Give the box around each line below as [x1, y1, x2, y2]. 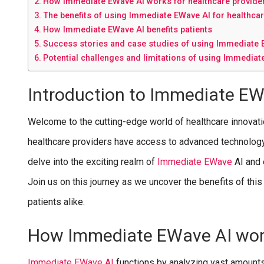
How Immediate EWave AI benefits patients [42, 24, 212, 35]
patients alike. [28, 196, 85, 207]
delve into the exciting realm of [28, 156, 157, 167]
